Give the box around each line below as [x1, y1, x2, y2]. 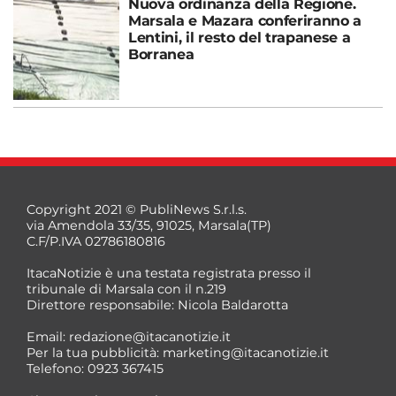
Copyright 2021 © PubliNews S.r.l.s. [27, 201, 247, 217]
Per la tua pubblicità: [27, 344, 163, 361]
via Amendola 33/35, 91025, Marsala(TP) [27, 217, 271, 233]
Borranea [128, 45, 194, 63]
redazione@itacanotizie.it [69, 328, 231, 345]
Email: [27, 328, 69, 345]
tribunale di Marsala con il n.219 [27, 280, 226, 297]
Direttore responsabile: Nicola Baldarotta [27, 296, 288, 313]
